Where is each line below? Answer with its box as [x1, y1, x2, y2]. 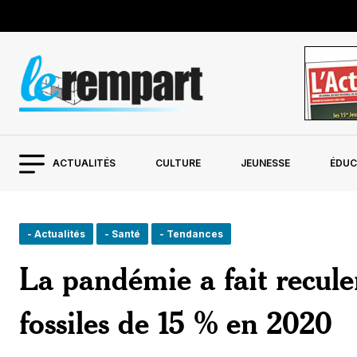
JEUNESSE [240, 157, 290, 169]
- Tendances [159, 228, 223, 240]
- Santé [104, 228, 140, 240]
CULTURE [155, 157, 201, 169]
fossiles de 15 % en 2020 [19, 303, 332, 342]
